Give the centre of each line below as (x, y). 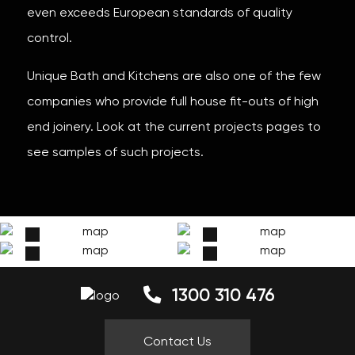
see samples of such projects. (115, 153)
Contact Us (177, 343)
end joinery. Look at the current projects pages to (174, 128)
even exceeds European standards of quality (159, 14)
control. (49, 39)
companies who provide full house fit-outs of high (172, 103)
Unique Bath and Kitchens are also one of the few (174, 77)
